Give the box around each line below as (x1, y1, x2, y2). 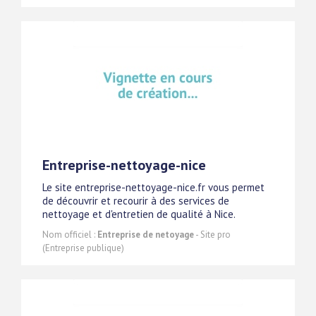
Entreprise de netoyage (97, 228, 194, 241)
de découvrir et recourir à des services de (42, 193, 229, 207)
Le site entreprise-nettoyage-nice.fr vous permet (42, 180, 265, 194)
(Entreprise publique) (42, 241, 124, 254)
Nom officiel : (42, 228, 97, 241)
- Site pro (194, 228, 231, 241)
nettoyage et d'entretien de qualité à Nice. (42, 207, 236, 221)
